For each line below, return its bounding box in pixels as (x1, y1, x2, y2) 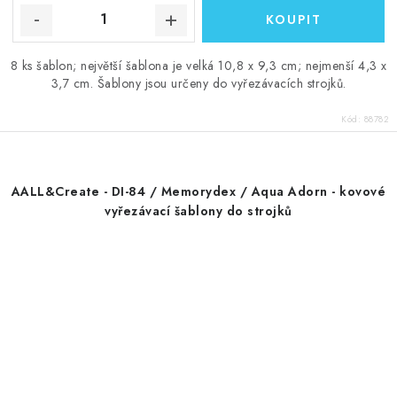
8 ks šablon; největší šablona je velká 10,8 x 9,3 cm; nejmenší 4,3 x (10, 56, 387, 74)
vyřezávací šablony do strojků (105, 201, 292, 220)
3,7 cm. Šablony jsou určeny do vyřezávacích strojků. (51, 74, 346, 92)
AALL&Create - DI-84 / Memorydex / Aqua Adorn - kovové (11, 182, 386, 200)
